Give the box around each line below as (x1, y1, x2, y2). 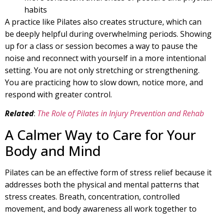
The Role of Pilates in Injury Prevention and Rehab (37, 108, 204, 119)
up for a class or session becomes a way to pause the (5, 41, 198, 52)
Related (5, 108, 34, 119)
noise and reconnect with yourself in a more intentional (5, 53, 206, 64)
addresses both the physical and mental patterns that (5, 179, 199, 190)
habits (24, 4, 47, 15)
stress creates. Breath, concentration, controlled (5, 191, 180, 202)
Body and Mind (5, 141, 101, 160)
